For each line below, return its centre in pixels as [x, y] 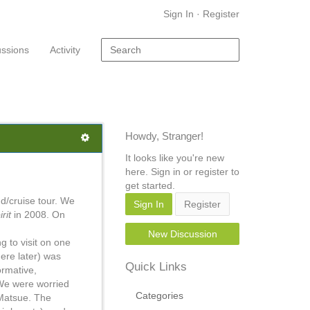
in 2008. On [39, 215]
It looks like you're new [175, 158]
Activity [65, 50]
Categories [159, 295]
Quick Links [156, 267]
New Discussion [182, 234]
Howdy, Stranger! [164, 136]
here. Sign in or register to [182, 172]
